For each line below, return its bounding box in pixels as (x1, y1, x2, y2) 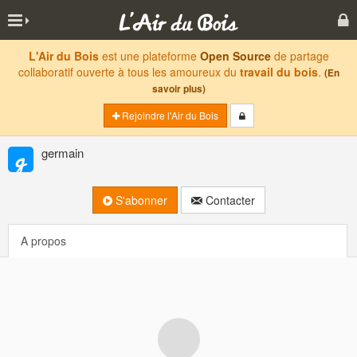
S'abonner (112, 192, 167, 208)
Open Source (199, 48, 271, 64)
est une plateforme (98, 48, 200, 64)
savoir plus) (151, 82, 206, 96)
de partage (270, 48, 329, 64)
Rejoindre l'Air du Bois (119, 108, 218, 122)
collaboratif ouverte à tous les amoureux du (18, 64, 240, 80)
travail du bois (239, 64, 318, 80)
